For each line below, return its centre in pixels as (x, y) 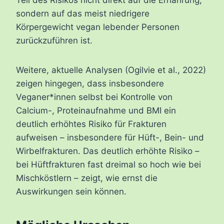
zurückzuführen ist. (54, 41)
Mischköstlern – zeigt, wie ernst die (87, 178)
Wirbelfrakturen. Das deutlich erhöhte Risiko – (108, 151)
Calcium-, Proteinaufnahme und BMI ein (96, 111)
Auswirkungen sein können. (71, 192)
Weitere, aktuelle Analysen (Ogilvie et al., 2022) (111, 70)
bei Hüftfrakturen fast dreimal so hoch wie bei (108, 165)
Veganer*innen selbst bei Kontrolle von (94, 97)
